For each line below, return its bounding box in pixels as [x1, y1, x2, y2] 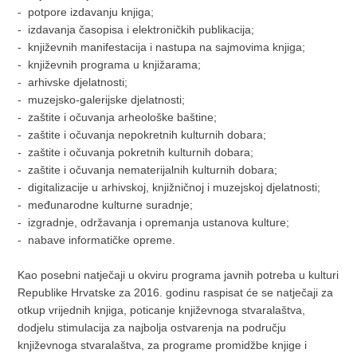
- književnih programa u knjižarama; [18, 58, 202, 71]
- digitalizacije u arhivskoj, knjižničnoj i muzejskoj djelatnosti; [18, 181, 321, 194]
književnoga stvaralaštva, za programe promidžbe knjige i [18, 339, 308, 351]
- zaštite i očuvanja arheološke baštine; [18, 111, 218, 124]
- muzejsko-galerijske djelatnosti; [18, 93, 186, 106]
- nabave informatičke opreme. [18, 233, 176, 246]
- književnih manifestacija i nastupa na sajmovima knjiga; [18, 41, 306, 53]
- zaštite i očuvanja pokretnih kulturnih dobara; [18, 146, 254, 159]
